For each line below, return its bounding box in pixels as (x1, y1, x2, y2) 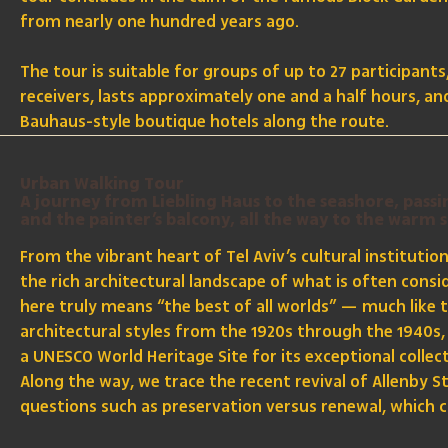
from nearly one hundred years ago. (20, 10, 300, 35)
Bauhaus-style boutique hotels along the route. (20, 110, 390, 135)
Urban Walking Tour (20, 175, 185, 194)
